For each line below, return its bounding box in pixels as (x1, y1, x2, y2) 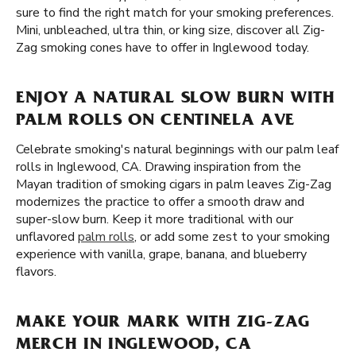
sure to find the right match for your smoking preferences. (16, 4, 334, 21)
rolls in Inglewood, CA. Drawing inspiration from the (16, 158, 301, 176)
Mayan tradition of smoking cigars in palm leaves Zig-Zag (16, 176, 331, 193)
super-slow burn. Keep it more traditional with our (16, 211, 293, 228)
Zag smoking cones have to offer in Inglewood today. (16, 39, 309, 56)
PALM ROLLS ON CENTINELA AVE (16, 113, 295, 130)
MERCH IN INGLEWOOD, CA (16, 337, 252, 354)
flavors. (16, 263, 56, 281)
